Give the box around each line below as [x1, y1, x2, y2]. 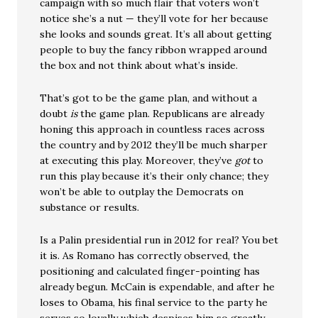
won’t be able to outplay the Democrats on [40, 185, 244, 198]
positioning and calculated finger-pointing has [40, 265, 261, 278]
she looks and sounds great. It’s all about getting [40, 28, 273, 40]
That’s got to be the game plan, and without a [40, 92, 258, 104]
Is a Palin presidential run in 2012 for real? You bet [40, 234, 279, 246]
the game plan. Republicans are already [77, 107, 265, 120]
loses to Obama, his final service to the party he [40, 296, 268, 309]
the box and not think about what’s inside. [40, 59, 238, 72]
